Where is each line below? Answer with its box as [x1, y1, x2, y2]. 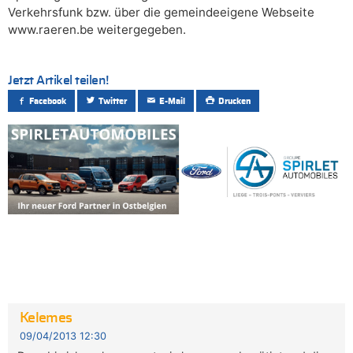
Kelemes [19, 310, 72, 325]
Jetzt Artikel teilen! [8, 73, 109, 87]
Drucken [217, 96, 251, 106]
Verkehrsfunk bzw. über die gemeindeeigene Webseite [8, 4, 314, 20]
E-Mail [159, 96, 186, 106]
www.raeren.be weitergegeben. [8, 21, 186, 37]
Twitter [98, 96, 128, 106]
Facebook [29, 96, 67, 106]
